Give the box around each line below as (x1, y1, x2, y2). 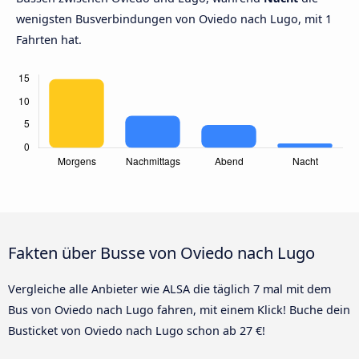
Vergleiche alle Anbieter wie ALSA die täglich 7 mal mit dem (8, 281, 331, 297)
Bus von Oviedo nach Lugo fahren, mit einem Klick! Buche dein (8, 302, 350, 318)
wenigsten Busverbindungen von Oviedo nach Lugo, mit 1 (16, 11, 332, 27)
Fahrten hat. (16, 32, 82, 48)
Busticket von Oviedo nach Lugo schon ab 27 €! (8, 323, 265, 339)
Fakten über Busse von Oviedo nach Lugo (8, 241, 315, 264)
